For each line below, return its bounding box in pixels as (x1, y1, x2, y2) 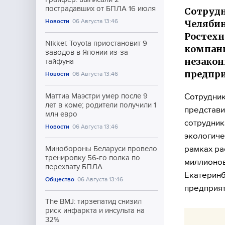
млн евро (45, 110, 77, 118)
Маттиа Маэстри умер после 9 (45, 92, 148, 100)
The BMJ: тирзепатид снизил (45, 197, 142, 205)
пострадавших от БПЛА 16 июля (45, 5, 156, 13)
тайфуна (45, 57, 74, 65)
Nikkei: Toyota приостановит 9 (45, 39, 147, 47)
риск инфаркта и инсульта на (45, 206, 145, 214)
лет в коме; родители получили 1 (45, 101, 156, 109)
